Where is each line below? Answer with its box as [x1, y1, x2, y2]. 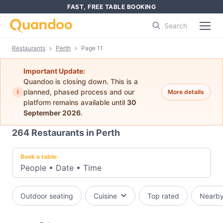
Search [164, 21, 187, 30]
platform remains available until [23, 98, 127, 107]
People [20, 163, 46, 173]
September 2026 [23, 109, 81, 117]
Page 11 [81, 44, 103, 52]
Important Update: [23, 67, 85, 75]
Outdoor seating [20, 191, 73, 200]
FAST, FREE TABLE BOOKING [67, 3, 156, 10]
